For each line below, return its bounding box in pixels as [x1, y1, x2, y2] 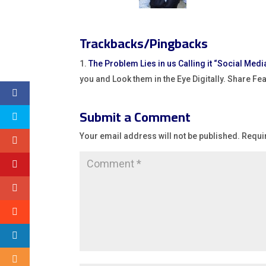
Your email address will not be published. [80, 131, 240, 141]
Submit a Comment [80, 104, 191, 130]
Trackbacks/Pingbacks [80, 31, 208, 56]
